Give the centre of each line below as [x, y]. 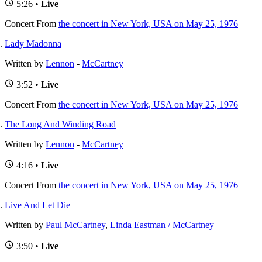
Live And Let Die [37, 205]
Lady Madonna [33, 44]
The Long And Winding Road [60, 125]
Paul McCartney [75, 225]
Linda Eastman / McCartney [162, 225]
